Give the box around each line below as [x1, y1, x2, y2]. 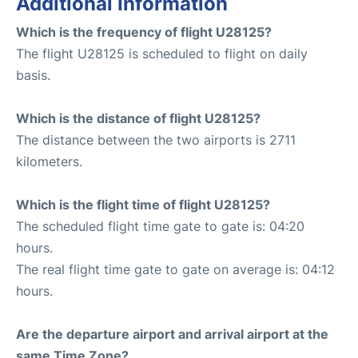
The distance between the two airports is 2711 [16, 132, 296, 148]
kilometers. [16, 153, 82, 169]
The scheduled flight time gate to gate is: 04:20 [16, 218, 304, 234]
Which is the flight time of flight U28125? [16, 197, 270, 213]
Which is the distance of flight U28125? [16, 110, 261, 126]
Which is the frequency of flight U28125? [16, 24, 272, 40]
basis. [16, 67, 50, 83]
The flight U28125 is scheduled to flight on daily [16, 46, 308, 62]
